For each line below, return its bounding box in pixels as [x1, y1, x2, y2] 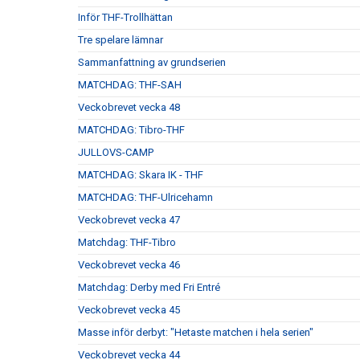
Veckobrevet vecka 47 [78, 214, 180, 227]
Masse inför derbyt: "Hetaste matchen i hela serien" [78, 326, 313, 339]
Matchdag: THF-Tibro [78, 236, 176, 249]
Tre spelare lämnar [78, 34, 163, 47]
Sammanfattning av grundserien [78, 56, 226, 69]
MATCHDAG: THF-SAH [78, 79, 182, 92]
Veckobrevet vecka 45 [78, 304, 180, 317]
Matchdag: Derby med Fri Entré [78, 281, 220, 294]
